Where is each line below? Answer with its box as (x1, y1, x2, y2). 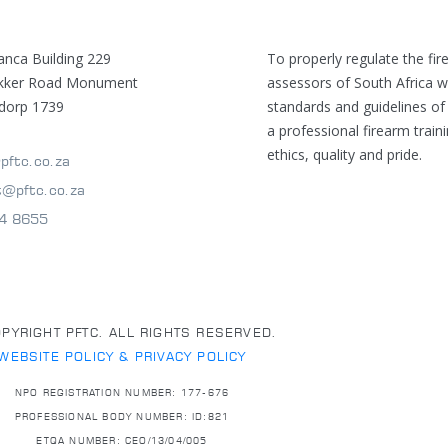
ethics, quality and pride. (267, 144, 423, 164)
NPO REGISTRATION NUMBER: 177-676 (14, 387, 230, 399)
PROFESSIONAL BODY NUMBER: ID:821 (14, 411, 230, 423)
